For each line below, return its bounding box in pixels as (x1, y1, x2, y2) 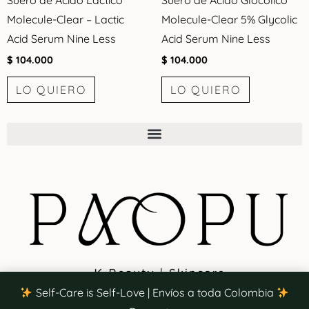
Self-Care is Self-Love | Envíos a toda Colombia (32, 286, 277, 299)
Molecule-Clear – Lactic (7, 12, 124, 26)
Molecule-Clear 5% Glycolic (161, 12, 297, 26)
